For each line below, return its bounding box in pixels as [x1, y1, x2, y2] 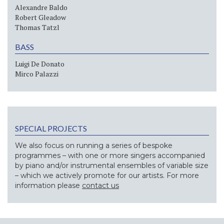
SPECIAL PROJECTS [15, 123, 87, 133]
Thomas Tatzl [15, 22, 59, 32]
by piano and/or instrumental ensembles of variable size [15, 160, 208, 170]
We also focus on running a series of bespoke [15, 140, 172, 150]
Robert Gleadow [15, 12, 66, 22]
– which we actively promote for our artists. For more [15, 170, 199, 180]
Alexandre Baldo [15, 2, 67, 12]
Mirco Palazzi [15, 68, 58, 78]
